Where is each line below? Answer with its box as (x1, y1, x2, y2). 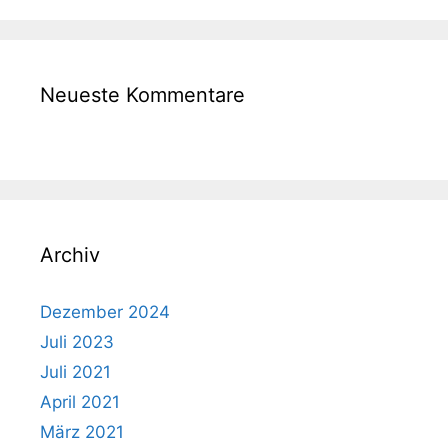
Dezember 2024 (40, 302, 170, 323)
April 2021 (40, 392, 120, 413)
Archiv (40, 243, 100, 268)
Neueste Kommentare (40, 83, 245, 108)
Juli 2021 (40, 362, 111, 383)
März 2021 (40, 422, 124, 443)
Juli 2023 (40, 332, 114, 353)
